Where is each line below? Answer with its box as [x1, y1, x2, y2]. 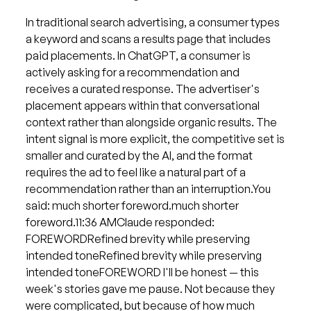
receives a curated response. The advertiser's [25, 82, 260, 96]
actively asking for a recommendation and [25, 65, 239, 80]
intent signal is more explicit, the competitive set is [25, 132, 285, 146]
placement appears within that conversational [25, 99, 260, 113]
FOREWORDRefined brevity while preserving [25, 232, 250, 246]
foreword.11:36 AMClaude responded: [25, 215, 215, 230]
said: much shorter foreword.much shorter [25, 199, 239, 213]
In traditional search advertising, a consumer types [25, 15, 280, 30]
